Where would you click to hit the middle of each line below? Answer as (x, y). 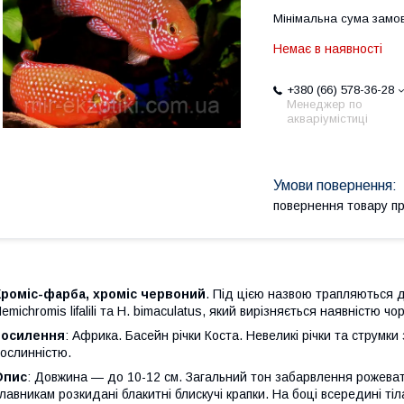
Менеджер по (325, 104)
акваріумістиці (327, 119)
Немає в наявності (328, 49)
